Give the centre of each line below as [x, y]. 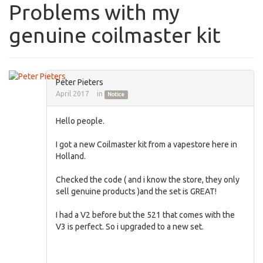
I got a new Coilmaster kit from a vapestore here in [146, 144]
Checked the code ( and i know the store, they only [148, 180]
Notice [116, 95]
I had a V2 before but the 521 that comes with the [145, 215]
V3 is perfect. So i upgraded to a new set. [130, 227]
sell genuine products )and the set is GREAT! [136, 191]
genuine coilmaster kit [115, 35]
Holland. [71, 156]
